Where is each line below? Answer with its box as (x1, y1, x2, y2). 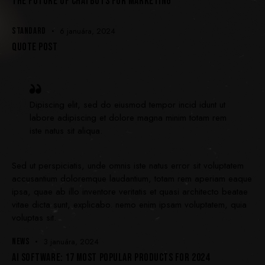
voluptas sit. (12, 211, 56, 225)
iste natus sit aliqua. (30, 124, 102, 137)
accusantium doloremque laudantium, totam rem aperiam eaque (12, 172, 252, 186)
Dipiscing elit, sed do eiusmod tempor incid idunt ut (30, 98, 225, 111)
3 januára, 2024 (43, 236, 99, 248)
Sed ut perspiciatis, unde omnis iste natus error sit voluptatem (12, 159, 244, 173)
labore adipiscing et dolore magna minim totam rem (30, 111, 227, 124)
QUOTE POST (12, 41, 58, 54)
